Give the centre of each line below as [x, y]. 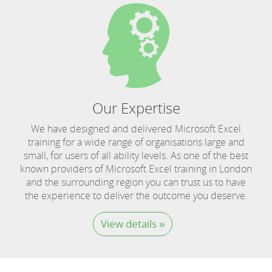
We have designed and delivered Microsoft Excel [136, 129]
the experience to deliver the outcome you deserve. [136, 195]
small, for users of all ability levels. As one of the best [136, 155]
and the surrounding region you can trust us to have [136, 182]
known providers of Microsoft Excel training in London [136, 169]
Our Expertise [136, 108]
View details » [132, 224]
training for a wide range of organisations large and [136, 142]
